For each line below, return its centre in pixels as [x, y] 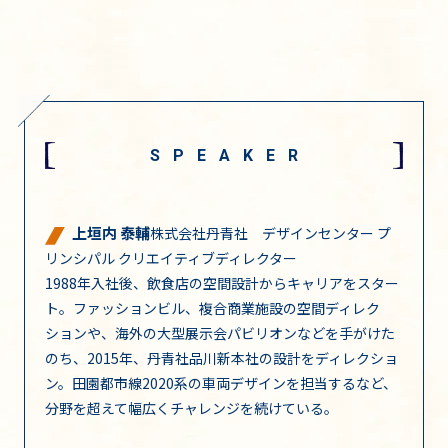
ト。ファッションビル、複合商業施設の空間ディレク [212, 307]
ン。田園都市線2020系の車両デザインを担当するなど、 [221, 382]
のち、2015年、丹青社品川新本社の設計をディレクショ [221, 357]
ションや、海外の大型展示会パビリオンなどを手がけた [220, 332]
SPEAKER [230, 155]
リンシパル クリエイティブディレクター [171, 257]
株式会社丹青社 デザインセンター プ [270, 232]
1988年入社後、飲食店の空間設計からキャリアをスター [222, 282]
